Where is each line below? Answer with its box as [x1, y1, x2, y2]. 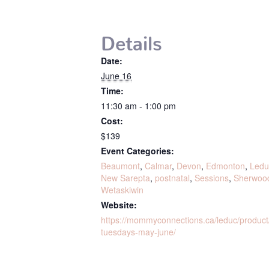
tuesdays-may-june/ [101, 226, 176, 238]
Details [101, 32, 162, 45]
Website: [101, 199, 137, 211]
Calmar [145, 160, 172, 172]
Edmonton [206, 160, 245, 172]
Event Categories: [101, 145, 174, 157]
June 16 [101, 70, 131, 82]
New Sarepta [101, 172, 150, 184]
